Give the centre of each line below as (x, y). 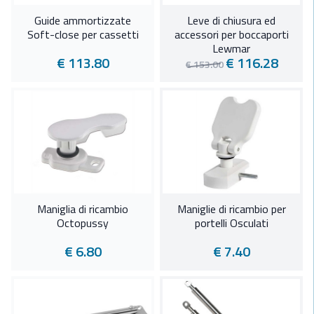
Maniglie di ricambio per (231, 209)
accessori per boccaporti (231, 35)
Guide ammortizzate (83, 21)
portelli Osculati (231, 223)
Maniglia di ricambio (83, 209)
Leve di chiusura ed (231, 21)
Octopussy (83, 223)
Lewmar (231, 49)
